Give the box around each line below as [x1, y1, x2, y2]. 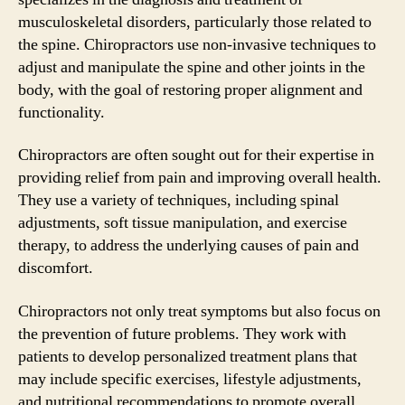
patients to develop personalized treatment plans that [18, 345, 357, 367]
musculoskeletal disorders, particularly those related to [18, 11, 372, 33]
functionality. [18, 101, 105, 123]
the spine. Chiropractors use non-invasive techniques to [18, 33, 376, 55]
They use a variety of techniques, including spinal [18, 190, 339, 211]
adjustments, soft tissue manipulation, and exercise [18, 212, 347, 233]
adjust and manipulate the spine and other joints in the [18, 56, 365, 78]
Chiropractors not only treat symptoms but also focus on [18, 300, 381, 322]
